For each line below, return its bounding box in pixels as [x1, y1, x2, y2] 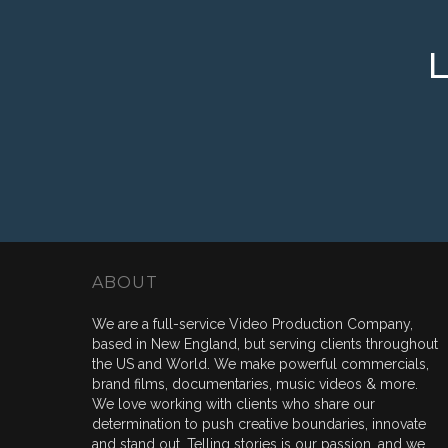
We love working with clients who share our [92, 396, 375, 412]
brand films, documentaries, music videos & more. [92, 376, 418, 392]
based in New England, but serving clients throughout [92, 336, 438, 352]
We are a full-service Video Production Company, [92, 316, 413, 332]
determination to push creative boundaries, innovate [92, 416, 426, 432]
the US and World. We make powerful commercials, [92, 356, 429, 372]
